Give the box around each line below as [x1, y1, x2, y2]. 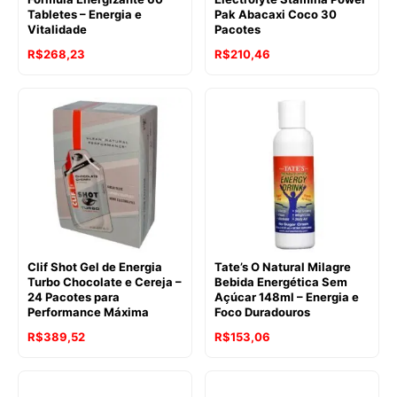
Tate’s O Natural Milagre [214, 259, 351, 274]
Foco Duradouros [214, 304, 310, 319]
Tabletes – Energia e [27, 6, 142, 21]
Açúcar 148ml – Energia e [214, 289, 359, 304]
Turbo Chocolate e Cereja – [27, 274, 182, 289]
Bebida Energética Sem [214, 274, 347, 289]
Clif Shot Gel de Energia [27, 259, 162, 274]
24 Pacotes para [27, 289, 120, 304]
